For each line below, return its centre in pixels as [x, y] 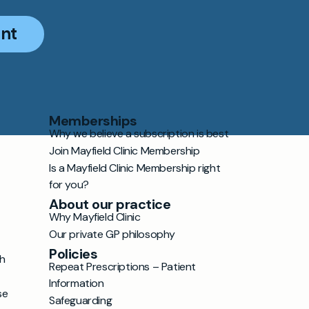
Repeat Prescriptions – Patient [123, 267]
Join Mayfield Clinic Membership [124, 151]
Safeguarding [81, 300]
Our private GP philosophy [112, 234]
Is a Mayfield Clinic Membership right [135, 168]
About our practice [110, 204]
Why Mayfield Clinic [95, 217]
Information [77, 283]
